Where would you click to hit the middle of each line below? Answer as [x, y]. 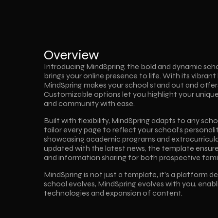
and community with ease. [90, 103]
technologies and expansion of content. [113, 193]
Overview [72, 55]
